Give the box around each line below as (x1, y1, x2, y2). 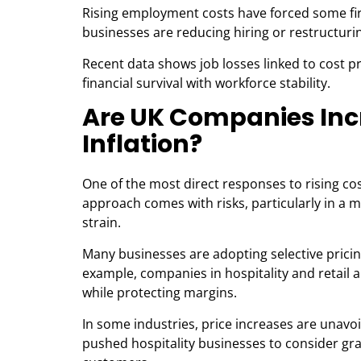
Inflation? (82, 127, 202, 161)
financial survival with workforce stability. (82, 73, 330, 92)
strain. (82, 213, 121, 231)
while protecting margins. (82, 283, 237, 301)
